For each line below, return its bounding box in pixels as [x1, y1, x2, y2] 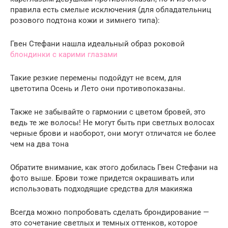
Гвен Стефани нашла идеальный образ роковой [10, 39, 185, 48]
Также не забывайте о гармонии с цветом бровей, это [10, 107, 206, 117]
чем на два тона [10, 139, 69, 149]
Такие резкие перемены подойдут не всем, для [10, 73, 181, 82]
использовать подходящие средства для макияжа [10, 184, 192, 193]
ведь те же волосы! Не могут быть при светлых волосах [10, 118, 214, 127]
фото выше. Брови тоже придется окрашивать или [10, 173, 194, 183]
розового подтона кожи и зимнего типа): [10, 15, 160, 25]
